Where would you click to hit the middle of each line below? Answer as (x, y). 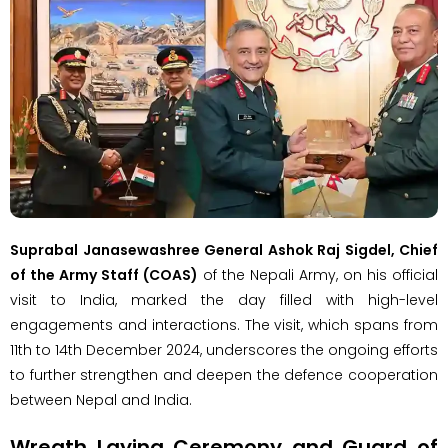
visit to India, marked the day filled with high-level (224, 299)
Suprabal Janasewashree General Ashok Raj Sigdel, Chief (224, 249)
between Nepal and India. (101, 399)
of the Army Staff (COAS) (104, 274)
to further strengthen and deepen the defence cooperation (224, 374)
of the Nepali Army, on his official (318, 274)
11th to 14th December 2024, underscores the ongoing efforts (224, 349)
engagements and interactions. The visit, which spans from (224, 324)
